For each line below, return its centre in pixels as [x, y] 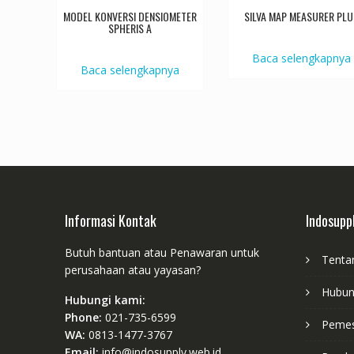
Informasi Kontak [111, 220]
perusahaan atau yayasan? [133, 269]
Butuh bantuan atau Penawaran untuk [162, 252]
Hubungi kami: [105, 299]
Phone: [85, 317]
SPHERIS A [130, 28]
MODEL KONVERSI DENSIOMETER [130, 17]
